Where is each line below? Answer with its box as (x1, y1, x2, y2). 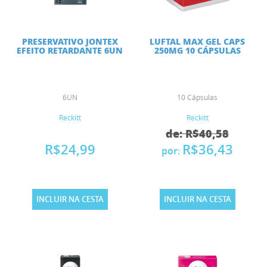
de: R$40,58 (166, 126, 229, 142)
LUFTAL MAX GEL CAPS (150, 35, 245, 48)
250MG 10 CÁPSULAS (154, 44, 241, 57)
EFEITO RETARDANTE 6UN (17, 44, 123, 57)
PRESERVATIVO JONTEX (21, 35, 118, 48)
